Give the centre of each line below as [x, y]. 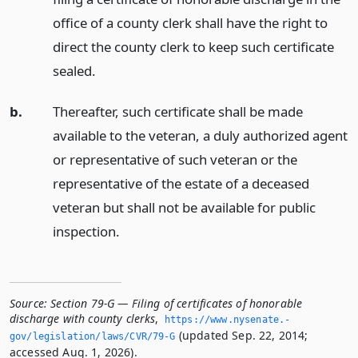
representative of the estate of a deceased [181, 183]
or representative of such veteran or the [175, 159]
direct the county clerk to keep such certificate [193, 47]
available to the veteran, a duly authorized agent [200, 135]
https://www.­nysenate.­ [227, 319]
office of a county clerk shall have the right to [190, 23]
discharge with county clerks [83, 318]
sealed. [74, 71]
